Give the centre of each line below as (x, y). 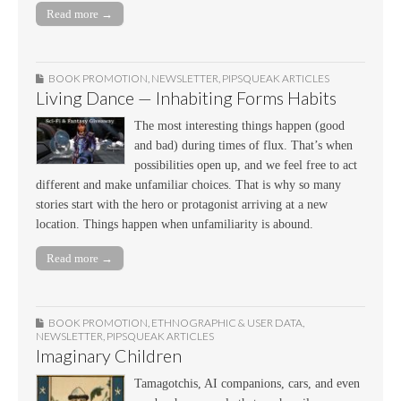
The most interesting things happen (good (239, 125)
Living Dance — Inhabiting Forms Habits (186, 98)
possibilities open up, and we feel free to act (246, 165)
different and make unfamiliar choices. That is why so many (188, 184)
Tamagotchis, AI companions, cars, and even (247, 384)
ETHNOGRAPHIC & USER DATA (227, 323)
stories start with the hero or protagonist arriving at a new (182, 204)
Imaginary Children (109, 356)
